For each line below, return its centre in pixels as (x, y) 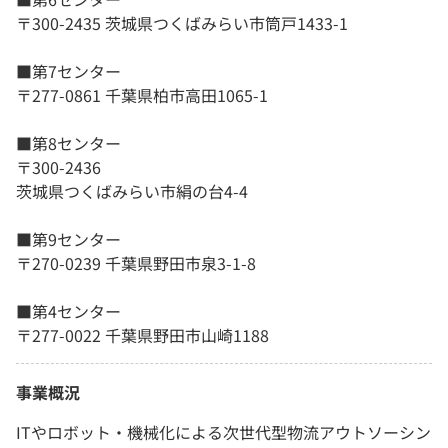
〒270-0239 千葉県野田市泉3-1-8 (136, 263)
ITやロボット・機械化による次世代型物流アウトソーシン (223, 432)
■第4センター (68, 311)
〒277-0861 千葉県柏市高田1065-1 (142, 95)
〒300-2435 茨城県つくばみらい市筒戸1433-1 (182, 23)
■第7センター (68, 71)
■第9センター (68, 239)
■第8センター (68, 143)
